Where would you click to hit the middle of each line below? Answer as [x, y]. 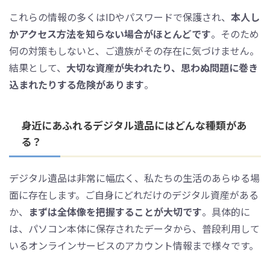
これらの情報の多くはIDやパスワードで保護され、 [120, 17]
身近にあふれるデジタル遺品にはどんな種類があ [134, 125]
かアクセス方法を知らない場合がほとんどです [110, 33]
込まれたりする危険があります [77, 84]
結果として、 [38, 67]
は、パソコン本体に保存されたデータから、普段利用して [134, 228]
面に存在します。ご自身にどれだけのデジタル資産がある [134, 194]
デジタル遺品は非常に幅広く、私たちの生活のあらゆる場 [134, 177]
